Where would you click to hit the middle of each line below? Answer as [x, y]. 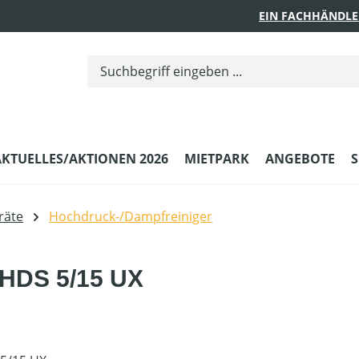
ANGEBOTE [300, 159]
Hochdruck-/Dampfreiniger [131, 217]
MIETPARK [217, 159]
